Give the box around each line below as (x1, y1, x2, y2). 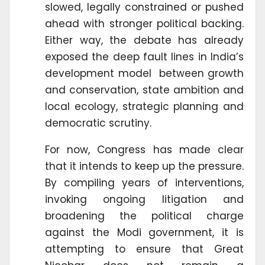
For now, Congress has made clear (45, 142, 244, 157)
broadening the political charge (45, 208, 244, 223)
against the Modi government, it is (45, 225, 244, 240)
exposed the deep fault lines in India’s (45, 49, 244, 64)
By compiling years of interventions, (45, 175, 244, 190)
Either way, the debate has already (45, 33, 244, 47)
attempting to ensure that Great (45, 241, 244, 256)
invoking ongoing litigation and (45, 192, 244, 206)
